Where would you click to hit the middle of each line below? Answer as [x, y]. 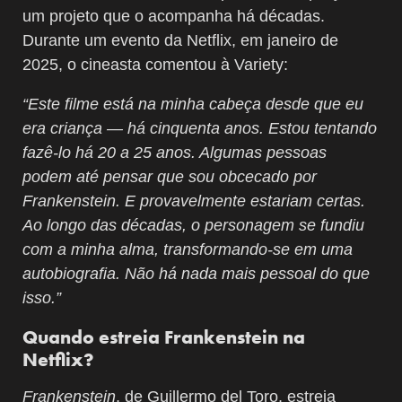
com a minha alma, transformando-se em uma [188, 249]
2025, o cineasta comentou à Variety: [155, 64]
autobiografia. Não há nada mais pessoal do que [196, 273]
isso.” [42, 297]
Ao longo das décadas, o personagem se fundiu [193, 225]
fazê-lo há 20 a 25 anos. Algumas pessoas [175, 152]
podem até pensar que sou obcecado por [170, 176]
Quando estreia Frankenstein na [164, 336]
